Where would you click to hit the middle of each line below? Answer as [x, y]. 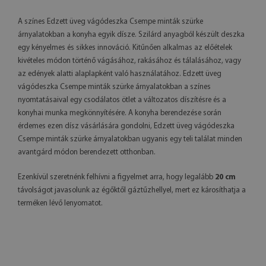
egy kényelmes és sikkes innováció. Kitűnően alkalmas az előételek [125, 48]
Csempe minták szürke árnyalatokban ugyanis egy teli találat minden [130, 140]
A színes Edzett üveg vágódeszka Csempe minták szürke [110, 22]
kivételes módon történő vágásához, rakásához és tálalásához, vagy [129, 61]
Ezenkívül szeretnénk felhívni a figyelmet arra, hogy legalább [116, 178]
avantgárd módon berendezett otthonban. [87, 153]
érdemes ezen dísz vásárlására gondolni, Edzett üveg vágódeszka [126, 126]
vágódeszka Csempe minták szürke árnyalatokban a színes [114, 87]
